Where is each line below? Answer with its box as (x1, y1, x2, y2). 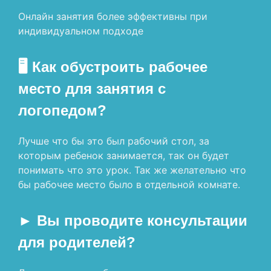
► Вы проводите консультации (18, 212, 247, 229)
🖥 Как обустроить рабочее (18, 59, 207, 76)
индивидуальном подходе (18, 25, 143, 38)
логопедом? (18, 102, 106, 119)
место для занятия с (18, 80, 166, 97)
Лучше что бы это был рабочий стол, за (18, 135, 209, 148)
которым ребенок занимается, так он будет (18, 149, 229, 162)
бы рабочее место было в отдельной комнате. (18, 178, 240, 191)
